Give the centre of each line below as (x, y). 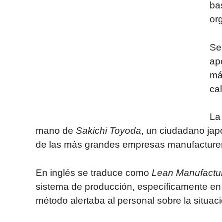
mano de (56, 131)
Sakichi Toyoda (109, 131)
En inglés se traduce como (94, 172)
